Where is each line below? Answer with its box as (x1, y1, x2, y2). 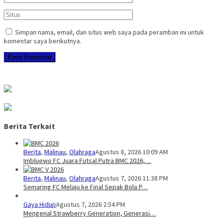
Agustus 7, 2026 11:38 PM (95, 174, 168, 183)
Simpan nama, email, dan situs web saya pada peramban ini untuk (15, 28, 204, 37)
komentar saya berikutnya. (4, 36, 81, 46)
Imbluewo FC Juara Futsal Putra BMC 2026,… (23, 156, 151, 165)
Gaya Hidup (23, 200, 56, 209)
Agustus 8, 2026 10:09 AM (95, 147, 168, 157)
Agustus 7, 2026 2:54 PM (56, 200, 125, 209)
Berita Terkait (4, 121, 55, 131)
